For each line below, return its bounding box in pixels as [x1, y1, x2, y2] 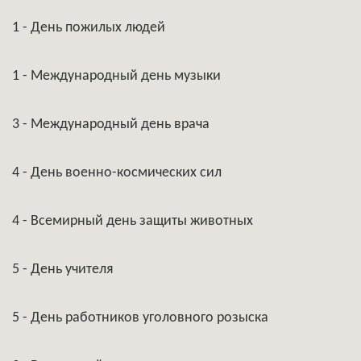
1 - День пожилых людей [12, 20, 165, 35]
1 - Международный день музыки [12, 68, 221, 84]
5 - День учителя [12, 262, 114, 277]
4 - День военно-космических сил [12, 165, 222, 180]
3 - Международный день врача [12, 117, 210, 132]
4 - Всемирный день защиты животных [12, 214, 253, 229]
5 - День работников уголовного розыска [12, 310, 268, 326]
